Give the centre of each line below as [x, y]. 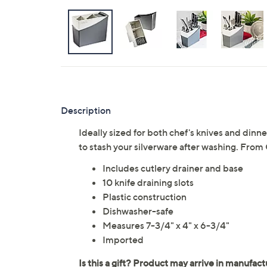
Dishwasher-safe [138, 211]
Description [86, 110]
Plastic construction [145, 197]
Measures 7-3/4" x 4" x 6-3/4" [166, 225]
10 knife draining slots [148, 182]
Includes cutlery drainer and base [173, 168]
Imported [123, 240]
